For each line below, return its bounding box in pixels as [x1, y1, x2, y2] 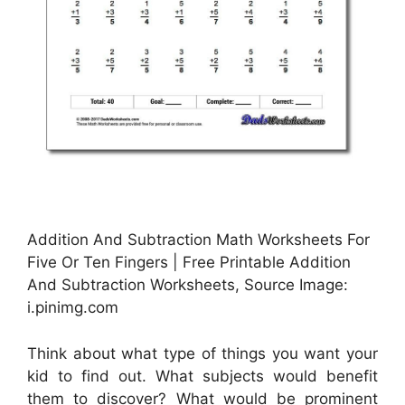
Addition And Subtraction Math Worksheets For [27, 231, 370, 250]
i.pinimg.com [27, 298, 118, 317]
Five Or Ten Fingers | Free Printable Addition [27, 253, 351, 272]
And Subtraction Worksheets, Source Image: [27, 276, 348, 295]
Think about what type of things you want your [27, 344, 378, 363]
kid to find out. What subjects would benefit [27, 366, 378, 385]
